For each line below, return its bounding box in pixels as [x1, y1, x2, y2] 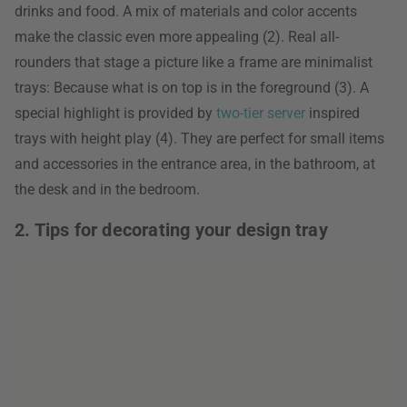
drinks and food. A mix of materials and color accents [15, 3, 357, 20]
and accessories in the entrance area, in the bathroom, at [15, 155, 375, 173]
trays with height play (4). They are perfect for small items [15, 130, 384, 147]
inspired [305, 104, 360, 122]
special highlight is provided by [15, 104, 216, 122]
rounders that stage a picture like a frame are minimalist [15, 54, 372, 71]
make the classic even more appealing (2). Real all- [15, 28, 339, 45]
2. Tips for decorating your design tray [15, 219, 328, 241]
